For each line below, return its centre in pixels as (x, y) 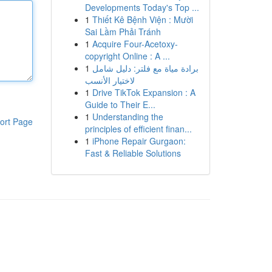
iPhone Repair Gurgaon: (139, 141)
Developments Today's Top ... (142, 7)
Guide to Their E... (120, 104)
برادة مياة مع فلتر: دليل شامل (145, 68)
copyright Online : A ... (127, 56)
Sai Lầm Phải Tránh (123, 32)
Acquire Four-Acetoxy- (135, 44)
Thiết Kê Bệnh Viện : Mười (142, 19)
